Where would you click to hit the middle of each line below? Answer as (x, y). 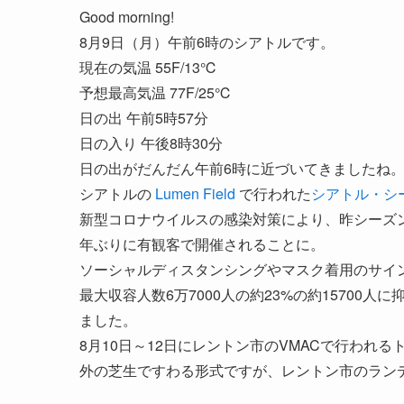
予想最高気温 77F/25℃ (156, 92)
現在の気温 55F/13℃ (148, 67)
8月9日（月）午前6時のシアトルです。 (207, 41)
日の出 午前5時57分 (144, 117)
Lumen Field (195, 193)
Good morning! (127, 16)
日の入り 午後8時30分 (151, 142)
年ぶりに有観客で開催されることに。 (202, 243)
